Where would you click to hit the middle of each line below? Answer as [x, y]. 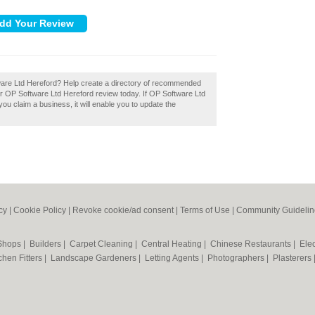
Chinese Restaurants [252, 244]
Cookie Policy [40, 210]
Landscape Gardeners [95, 258]
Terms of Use [205, 210]
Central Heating [173, 244]
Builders [46, 244]
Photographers [237, 258]
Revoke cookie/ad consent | [126, 210]
